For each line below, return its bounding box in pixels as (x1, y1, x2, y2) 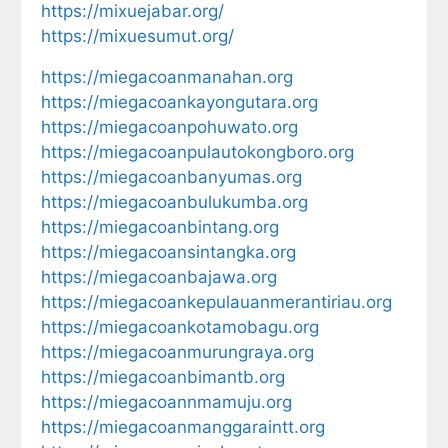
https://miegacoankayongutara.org (41, 91, 318, 112)
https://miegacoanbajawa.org (41, 266, 277, 287)
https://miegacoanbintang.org (41, 216, 279, 237)
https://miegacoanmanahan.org (41, 66, 293, 87)
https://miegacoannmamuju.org (41, 391, 292, 412)
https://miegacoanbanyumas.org (41, 166, 302, 187)
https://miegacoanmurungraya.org (41, 341, 314, 362)
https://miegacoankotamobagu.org (41, 316, 319, 337)
